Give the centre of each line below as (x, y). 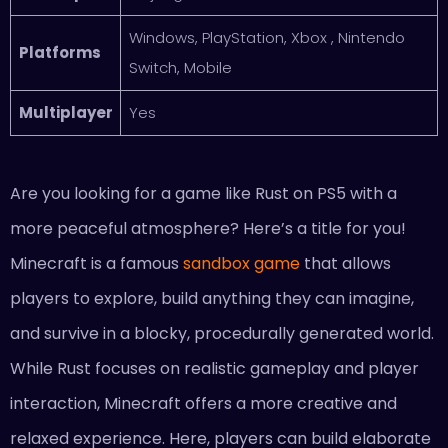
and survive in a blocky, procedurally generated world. (222, 334)
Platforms (59, 53)
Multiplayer (65, 113)
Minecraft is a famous (96, 264)
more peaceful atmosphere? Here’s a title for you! (208, 229)
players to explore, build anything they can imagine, (212, 299)
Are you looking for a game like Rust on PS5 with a (203, 194)
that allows (345, 264)
